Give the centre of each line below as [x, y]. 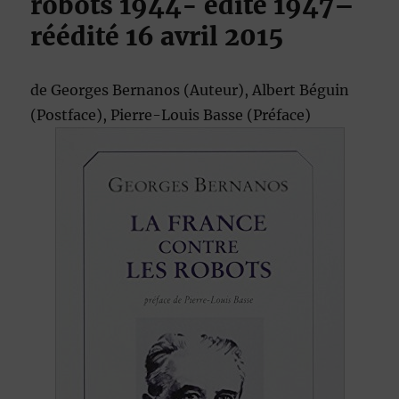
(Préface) [279, 115]
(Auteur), [218, 90]
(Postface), [71, 115]
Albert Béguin [301, 90]
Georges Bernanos [118, 90]
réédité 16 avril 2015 [157, 37]
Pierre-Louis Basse [179, 115]
